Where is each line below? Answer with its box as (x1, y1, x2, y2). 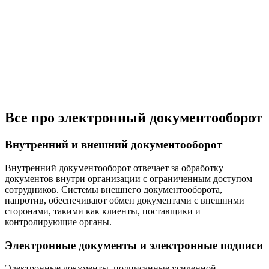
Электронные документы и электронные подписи (5, 238, 263, 252)
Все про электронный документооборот (5, 110, 262, 126)
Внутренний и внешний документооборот (5, 138, 222, 151)
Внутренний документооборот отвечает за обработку (5, 163, 223, 174)
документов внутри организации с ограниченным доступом (5, 174, 252, 184)
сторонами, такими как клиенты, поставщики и (5, 206, 201, 217)
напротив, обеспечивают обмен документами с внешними (5, 195, 244, 206)
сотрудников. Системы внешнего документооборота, (5, 184, 222, 195)
